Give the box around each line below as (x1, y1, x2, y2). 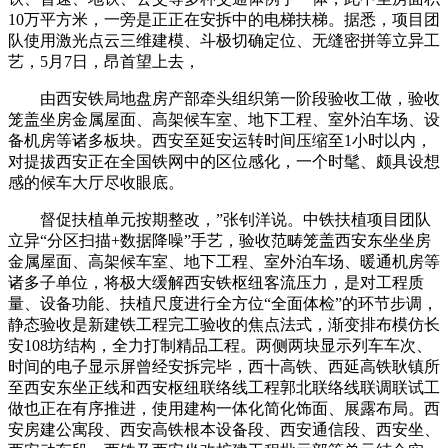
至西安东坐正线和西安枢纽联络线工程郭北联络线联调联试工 (8, 378, 440, 396)
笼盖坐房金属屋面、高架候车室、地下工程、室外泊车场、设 (8, 110, 440, 128)
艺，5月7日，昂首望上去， (8, 52, 200, 70)
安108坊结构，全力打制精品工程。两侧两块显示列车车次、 (8, 336, 432, 354)
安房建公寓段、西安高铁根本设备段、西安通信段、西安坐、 (8, 420, 440, 438)
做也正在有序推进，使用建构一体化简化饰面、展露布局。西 (8, 399, 440, 417)
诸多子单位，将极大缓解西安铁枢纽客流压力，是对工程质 (8, 273, 424, 291)
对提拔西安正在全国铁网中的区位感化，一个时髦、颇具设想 (8, 152, 440, 170)
